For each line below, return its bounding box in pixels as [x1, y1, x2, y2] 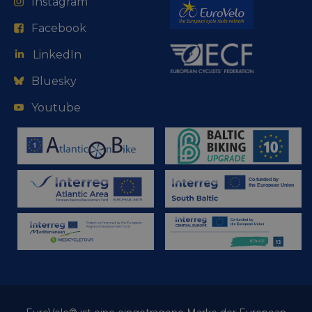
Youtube [31, 100, 81, 114]
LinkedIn [33, 47, 81, 61]
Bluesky [31, 74, 77, 88]
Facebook [31, 21, 86, 35]
